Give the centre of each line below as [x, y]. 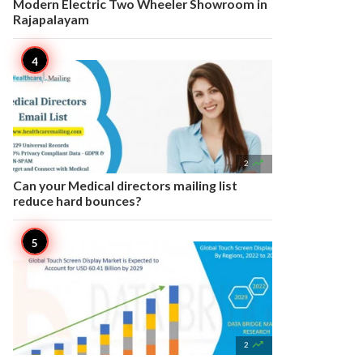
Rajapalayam [51, 19]
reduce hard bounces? [77, 201]
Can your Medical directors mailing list [125, 185]
